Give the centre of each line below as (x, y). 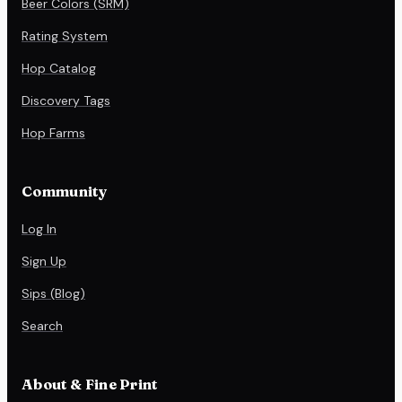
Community (64, 191)
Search (42, 325)
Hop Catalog (59, 68)
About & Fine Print (90, 384)
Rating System (65, 35)
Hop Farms (53, 132)
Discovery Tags (66, 100)
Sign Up (44, 261)
